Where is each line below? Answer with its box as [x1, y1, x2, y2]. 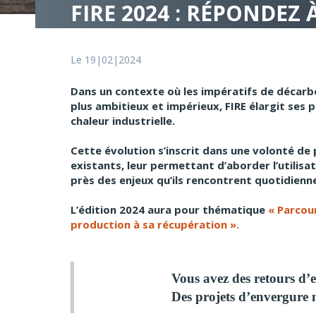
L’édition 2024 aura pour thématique [71, 202, 268, 217]
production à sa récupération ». [71, 217, 239, 232]
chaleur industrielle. [71, 114, 175, 128]
